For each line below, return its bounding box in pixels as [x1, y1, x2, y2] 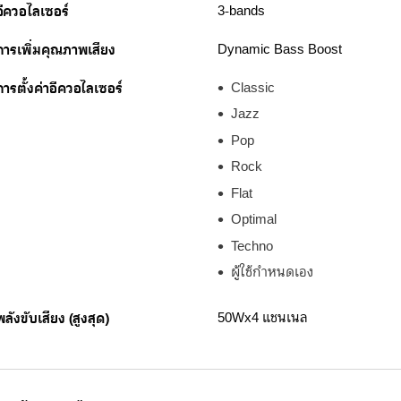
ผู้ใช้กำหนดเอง [230, 261, 313, 285]
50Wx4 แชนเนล [217, 306, 308, 329]
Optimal [230, 209, 277, 232]
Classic [230, 76, 275, 99]
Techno [230, 235, 273, 258]
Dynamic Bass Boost [217, 38, 342, 61]
